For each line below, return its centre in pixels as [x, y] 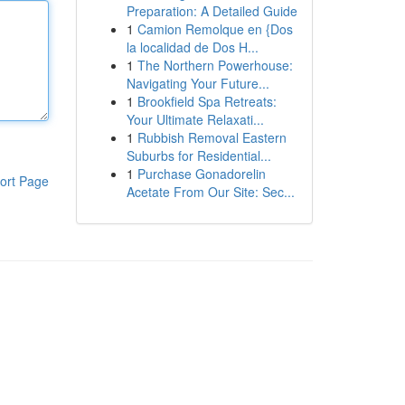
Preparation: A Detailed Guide [212, 11]
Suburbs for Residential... [198, 155]
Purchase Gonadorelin [201, 174]
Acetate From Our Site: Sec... [210, 192]
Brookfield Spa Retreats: [207, 101]
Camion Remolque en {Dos [215, 29]
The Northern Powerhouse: [215, 65]
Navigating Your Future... [198, 83]
